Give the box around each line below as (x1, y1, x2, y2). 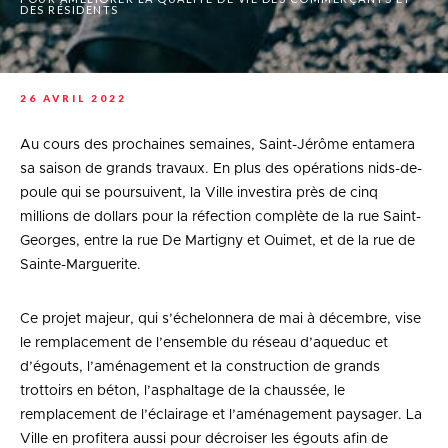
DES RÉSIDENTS (20, 2, 119, 16)
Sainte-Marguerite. (20, 258, 141, 273)
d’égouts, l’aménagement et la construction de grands (20, 360, 380, 375)
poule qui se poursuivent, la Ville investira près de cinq (20, 186, 378, 201)
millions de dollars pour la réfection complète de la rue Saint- (20, 210, 421, 225)
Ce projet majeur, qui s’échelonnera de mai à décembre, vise (20, 312, 421, 327)
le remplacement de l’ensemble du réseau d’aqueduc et (20, 336, 388, 351)
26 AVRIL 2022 (20, 92, 127, 105)
